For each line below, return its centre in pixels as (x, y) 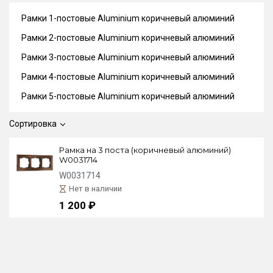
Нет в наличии (95, 189)
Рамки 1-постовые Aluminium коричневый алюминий (128, 18)
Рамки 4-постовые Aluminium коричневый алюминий (128, 77)
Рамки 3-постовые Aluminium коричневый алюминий (128, 57)
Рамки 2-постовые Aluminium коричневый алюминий (128, 38)
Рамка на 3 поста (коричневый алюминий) (145, 150)
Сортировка (33, 124)
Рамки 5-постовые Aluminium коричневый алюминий (128, 96)
